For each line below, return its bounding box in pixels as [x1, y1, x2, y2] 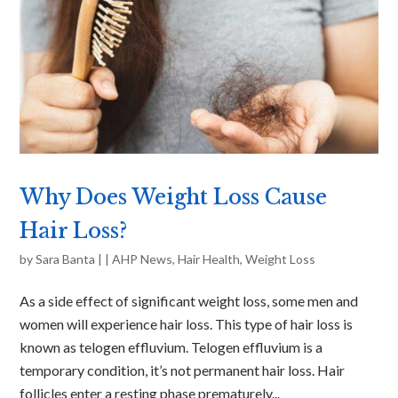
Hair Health [178, 251, 241, 267]
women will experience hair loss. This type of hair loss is [20, 314, 354, 332]
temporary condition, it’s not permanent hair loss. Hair [20, 361, 346, 378]
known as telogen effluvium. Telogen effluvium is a [20, 338, 323, 355]
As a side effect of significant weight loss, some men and [20, 291, 359, 309]
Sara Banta [36, 251, 96, 267]
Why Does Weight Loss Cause [20, 184, 328, 210]
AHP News [112, 251, 173, 267]
